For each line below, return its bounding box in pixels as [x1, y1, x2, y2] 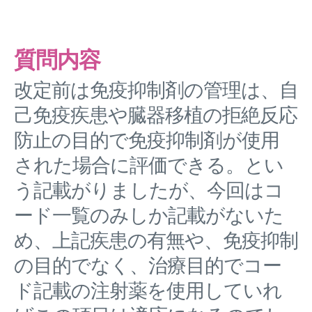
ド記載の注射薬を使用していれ [14, 280, 282, 302]
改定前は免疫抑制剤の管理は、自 [14, 79, 298, 102]
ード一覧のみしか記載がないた [14, 205, 283, 227]
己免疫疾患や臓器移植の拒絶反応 [14, 104, 297, 127]
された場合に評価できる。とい [14, 155, 283, 177]
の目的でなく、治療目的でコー [14, 255, 281, 277]
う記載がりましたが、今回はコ [14, 180, 283, 202]
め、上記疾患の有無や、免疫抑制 [14, 230, 298, 252]
